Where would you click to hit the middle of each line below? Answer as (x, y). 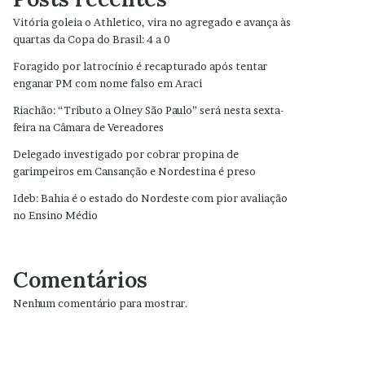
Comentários (81, 279)
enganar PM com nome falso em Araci (108, 83)
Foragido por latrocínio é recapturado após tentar (141, 66)
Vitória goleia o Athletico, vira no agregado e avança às (152, 22)
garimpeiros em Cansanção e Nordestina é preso (135, 171)
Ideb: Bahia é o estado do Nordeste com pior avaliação (151, 198)
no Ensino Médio (56, 215)
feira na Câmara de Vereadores (89, 127)
